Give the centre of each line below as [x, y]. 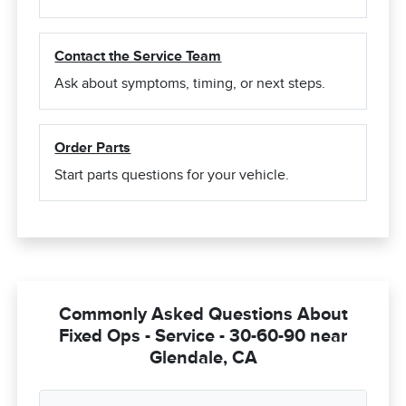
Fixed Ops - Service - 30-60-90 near [203, 336]
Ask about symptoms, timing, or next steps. [190, 84]
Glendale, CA [203, 358]
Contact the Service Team [138, 57]
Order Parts [93, 148]
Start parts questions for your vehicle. [172, 175]
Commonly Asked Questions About [203, 314]
